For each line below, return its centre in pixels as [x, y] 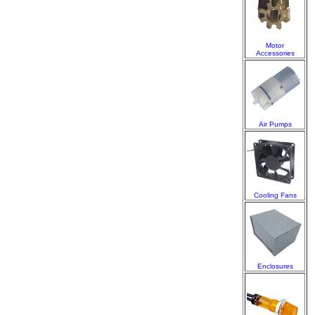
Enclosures [275, 266]
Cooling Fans [275, 195]
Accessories [275, 53]
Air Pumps [275, 124]
